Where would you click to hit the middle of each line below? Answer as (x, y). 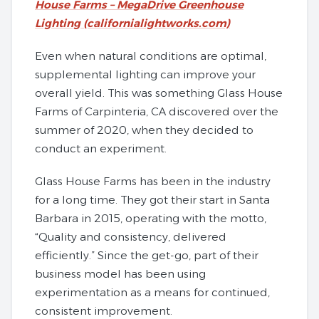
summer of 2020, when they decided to (144, 130)
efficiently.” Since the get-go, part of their (147, 256)
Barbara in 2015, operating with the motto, (151, 219)
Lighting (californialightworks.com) (132, 23)
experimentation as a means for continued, (152, 293)
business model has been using (120, 274)
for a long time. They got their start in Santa (152, 200)
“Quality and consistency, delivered (131, 237)
